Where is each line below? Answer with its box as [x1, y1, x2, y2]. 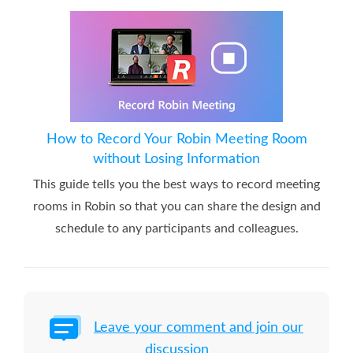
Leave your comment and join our [94, 320, 303, 335]
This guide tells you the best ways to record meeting [33, 177, 320, 191]
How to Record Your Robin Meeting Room [46, 132, 307, 147]
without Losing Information [93, 151, 260, 166]
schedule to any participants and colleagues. [54, 221, 299, 235]
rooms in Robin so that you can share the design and [32, 199, 321, 213]
